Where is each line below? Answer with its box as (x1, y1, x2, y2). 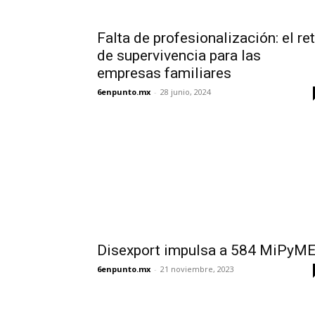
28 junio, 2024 (160, 86, 211, 97)
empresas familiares (97, 65, 231, 82)
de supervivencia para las (97, 47, 261, 64)
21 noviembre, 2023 (160, 264, 234, 274)
